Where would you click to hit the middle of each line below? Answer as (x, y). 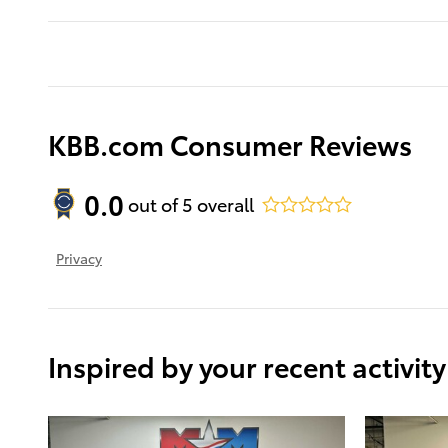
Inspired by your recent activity (247, 365)
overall (223, 204)
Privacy (79, 257)
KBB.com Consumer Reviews (230, 143)
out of (155, 204)
